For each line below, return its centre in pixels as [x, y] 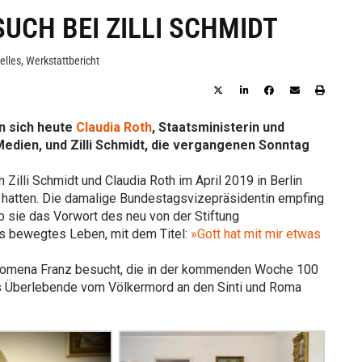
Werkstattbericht [62, 61]
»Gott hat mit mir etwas [256, 234]
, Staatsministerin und [218, 127]
